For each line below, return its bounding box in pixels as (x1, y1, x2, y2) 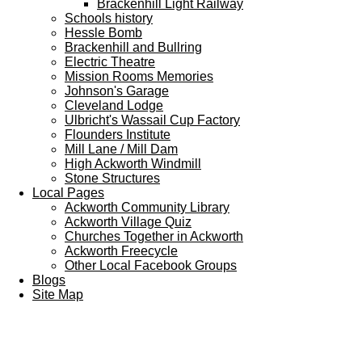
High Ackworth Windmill (65, 157, 201, 170)
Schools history (65, 11, 153, 25)
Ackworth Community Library (65, 200, 229, 214)
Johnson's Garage (65, 84, 169, 98)
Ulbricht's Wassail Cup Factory (65, 113, 240, 127)
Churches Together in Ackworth (65, 229, 243, 243)
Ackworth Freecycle (65, 244, 178, 258)
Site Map (32, 288, 83, 301)
